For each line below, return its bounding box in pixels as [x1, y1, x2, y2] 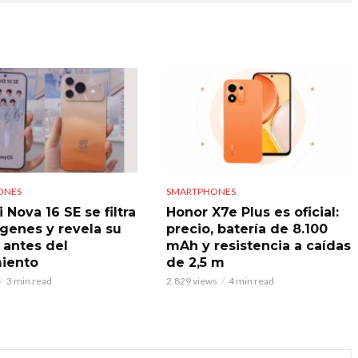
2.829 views [165, 274, 217, 287]
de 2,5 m [165, 254, 225, 270]
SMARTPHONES [165, 185, 236, 197]
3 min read [6, 274, 52, 287]
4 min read [228, 274, 274, 287]
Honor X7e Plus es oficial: [165, 204, 339, 220]
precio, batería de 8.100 [165, 221, 328, 237]
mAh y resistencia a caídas [165, 237, 351, 253]
